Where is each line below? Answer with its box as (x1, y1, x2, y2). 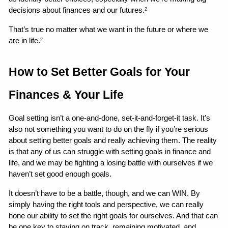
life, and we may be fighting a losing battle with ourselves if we (9, 159, 213, 167)
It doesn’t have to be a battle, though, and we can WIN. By (9, 189, 201, 198)
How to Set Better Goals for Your (9, 65, 190, 79)
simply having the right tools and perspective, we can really (9, 201, 204, 209)
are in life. (9, 37, 41, 45)
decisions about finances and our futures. (9, 6, 145, 15)
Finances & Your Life (9, 88, 127, 102)
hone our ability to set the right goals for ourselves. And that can (9, 212, 218, 220)
